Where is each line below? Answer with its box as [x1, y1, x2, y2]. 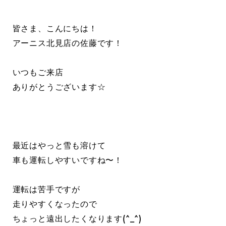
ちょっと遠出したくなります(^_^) [12, 213, 142, 224]
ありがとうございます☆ [12, 81, 106, 93]
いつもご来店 [12, 67, 64, 78]
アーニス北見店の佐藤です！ [12, 37, 123, 49]
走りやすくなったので [12, 198, 97, 210]
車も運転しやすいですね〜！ [12, 154, 123, 166]
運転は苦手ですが [12, 184, 81, 195]
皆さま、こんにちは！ [12, 23, 97, 34]
